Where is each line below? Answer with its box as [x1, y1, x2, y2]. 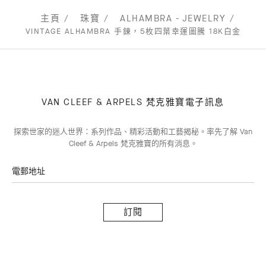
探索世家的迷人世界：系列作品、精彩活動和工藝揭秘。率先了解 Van [14, 126, 252, 137]
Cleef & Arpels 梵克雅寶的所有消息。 [68, 138, 198, 148]
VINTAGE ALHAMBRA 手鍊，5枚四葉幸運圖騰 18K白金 [25, 26, 241, 36]
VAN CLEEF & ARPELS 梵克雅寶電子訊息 [42, 96, 224, 108]
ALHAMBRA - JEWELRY [120, 12, 226, 24]
